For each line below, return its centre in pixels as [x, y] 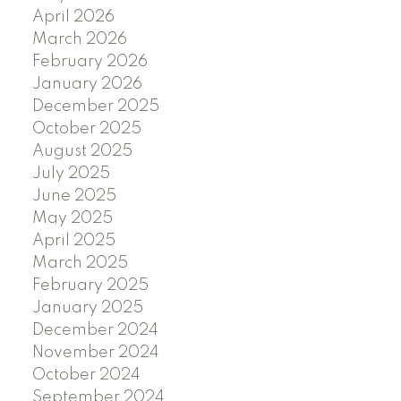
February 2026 [90, 62]
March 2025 [80, 264]
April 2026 [73, 17]
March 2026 [79, 40]
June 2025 [74, 196]
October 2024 [86, 375]
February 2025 [90, 286]
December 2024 [95, 331]
